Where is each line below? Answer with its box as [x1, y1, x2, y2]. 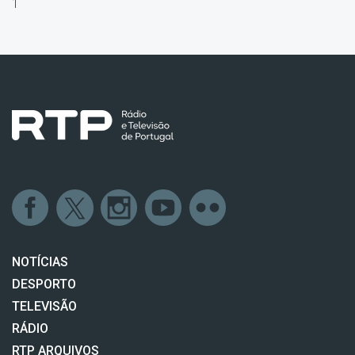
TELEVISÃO [12, 298, 77, 314]
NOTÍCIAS [12, 254, 68, 269]
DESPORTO [12, 276, 76, 292]
